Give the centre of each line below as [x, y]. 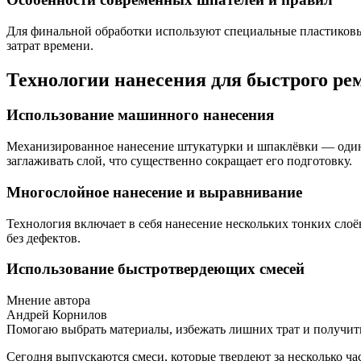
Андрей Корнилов [57, 315]
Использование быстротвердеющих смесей [156, 269]
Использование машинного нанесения [140, 115]
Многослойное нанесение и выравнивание [154, 192]
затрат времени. [50, 45]
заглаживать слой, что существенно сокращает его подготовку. [179, 161]
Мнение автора [48, 301]
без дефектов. [44, 238]
